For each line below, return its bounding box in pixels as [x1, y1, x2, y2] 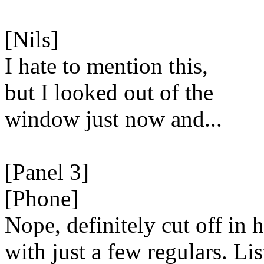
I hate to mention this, [5, 53, 208, 78]
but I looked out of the [5, 80, 213, 105]
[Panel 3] [5, 159, 89, 184]
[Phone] [5, 186, 78, 211]
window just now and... [5, 106, 222, 131]
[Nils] [5, 27, 58, 52]
